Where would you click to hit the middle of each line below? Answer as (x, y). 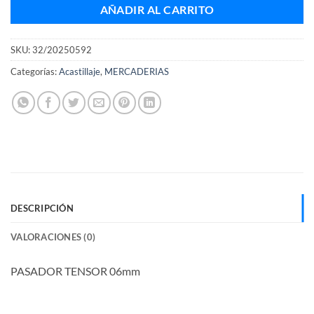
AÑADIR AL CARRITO (157, 10)
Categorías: (35, 71)
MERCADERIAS (137, 71)
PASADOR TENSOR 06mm (75, 271)
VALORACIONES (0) (53, 237)
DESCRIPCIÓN (42, 208)
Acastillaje (80, 71)
